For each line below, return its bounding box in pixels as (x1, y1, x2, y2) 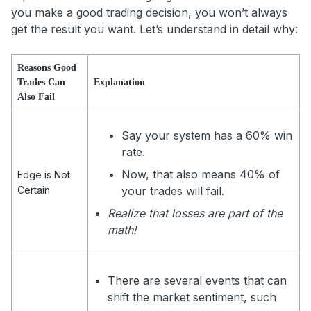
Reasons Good (17, 62, 76, 74)
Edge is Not (17, 169, 70, 181)
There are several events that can (108, 274, 287, 288)
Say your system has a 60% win (121, 128, 292, 143)
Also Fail (17, 92, 55, 103)
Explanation (94, 77, 145, 88)
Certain (17, 184, 50, 196)
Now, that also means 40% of (121, 167, 280, 182)
